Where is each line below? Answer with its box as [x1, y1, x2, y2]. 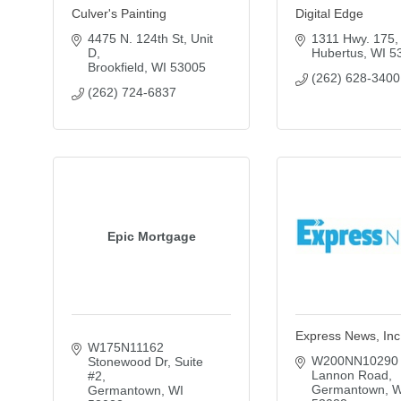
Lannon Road [311, 368, 388, 382]
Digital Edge [295, 6, 363, 21]
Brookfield [87, 60, 144, 74]
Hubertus [311, 46, 363, 60]
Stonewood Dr [87, 354, 167, 369]
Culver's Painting [72, 6, 166, 21]
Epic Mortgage [107, 228, 196, 243]
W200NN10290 [311, 354, 398, 368]
